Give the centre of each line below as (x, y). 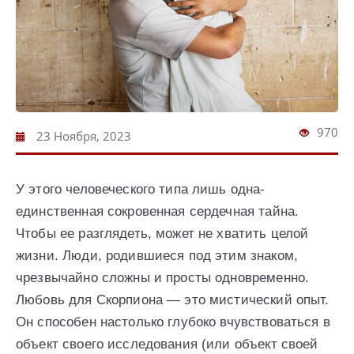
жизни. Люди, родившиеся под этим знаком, (157, 255)
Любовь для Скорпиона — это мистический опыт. (173, 299)
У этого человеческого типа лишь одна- (141, 189)
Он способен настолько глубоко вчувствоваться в (173, 322)
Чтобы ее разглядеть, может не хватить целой (162, 233)
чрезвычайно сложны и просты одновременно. (163, 277)
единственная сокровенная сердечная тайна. (158, 211)
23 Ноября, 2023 (82, 136)
